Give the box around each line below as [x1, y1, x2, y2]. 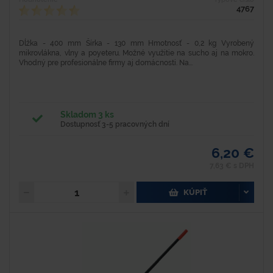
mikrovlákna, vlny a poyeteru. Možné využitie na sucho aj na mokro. [19, 49, 254, 58]
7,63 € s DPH [210, 161, 254, 171]
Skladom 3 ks [60, 110, 115, 120]
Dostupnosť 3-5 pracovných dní [60, 120, 170, 129]
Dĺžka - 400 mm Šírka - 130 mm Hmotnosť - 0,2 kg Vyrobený [19, 39, 254, 48]
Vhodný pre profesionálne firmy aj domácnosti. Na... [19, 58, 193, 68]
